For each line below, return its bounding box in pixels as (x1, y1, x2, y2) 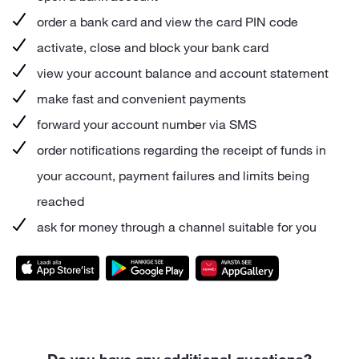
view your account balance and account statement (37, 65, 329, 82)
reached (37, 193, 84, 210)
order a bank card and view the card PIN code (37, 14, 298, 30)
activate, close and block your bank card (37, 39, 268, 56)
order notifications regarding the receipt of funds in (37, 142, 326, 159)
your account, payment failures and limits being (37, 167, 309, 184)
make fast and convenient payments (37, 91, 246, 107)
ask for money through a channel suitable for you (37, 219, 317, 236)
